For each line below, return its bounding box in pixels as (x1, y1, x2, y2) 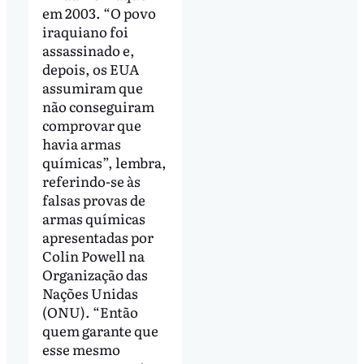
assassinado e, (41, 39, 135, 60)
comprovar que (41, 114, 141, 135)
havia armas (41, 132, 121, 154)
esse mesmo (41, 338, 120, 359)
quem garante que (41, 319, 158, 340)
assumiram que (41, 76, 143, 97)
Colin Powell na (41, 245, 145, 266)
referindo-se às (41, 170, 141, 191)
